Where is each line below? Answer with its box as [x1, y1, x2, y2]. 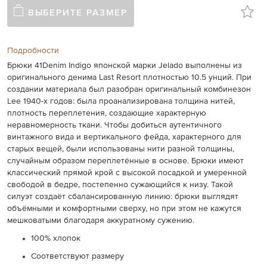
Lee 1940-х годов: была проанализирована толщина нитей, [7, 97, 235, 106]
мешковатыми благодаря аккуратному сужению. [7, 216, 195, 225]
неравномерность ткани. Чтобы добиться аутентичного [7, 121, 222, 130]
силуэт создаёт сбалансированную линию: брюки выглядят [7, 193, 239, 201]
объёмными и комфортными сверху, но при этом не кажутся [7, 204, 242, 213]
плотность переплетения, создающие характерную [7, 109, 207, 118]
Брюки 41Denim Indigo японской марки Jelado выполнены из [7, 61, 243, 70]
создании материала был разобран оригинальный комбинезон [7, 85, 252, 94]
